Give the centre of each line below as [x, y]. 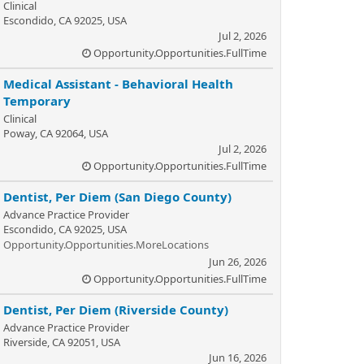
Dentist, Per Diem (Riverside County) [116, 310]
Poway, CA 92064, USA [56, 133]
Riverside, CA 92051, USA [62, 342]
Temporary [37, 101]
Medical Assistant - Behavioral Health [118, 84]
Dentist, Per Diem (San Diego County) [117, 197]
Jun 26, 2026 [238, 262]
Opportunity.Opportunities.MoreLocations [106, 245]
